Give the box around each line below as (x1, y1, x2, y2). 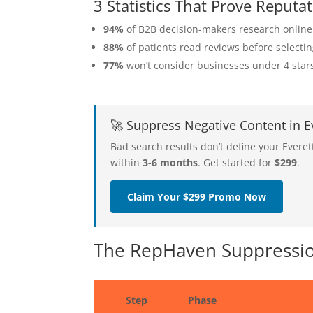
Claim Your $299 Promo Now (127, 189, 267, 203)
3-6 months (143, 155, 198, 169)
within (110, 155, 143, 169)
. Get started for (198, 155, 275, 169)
